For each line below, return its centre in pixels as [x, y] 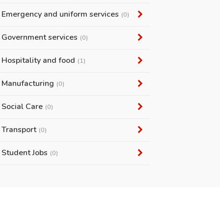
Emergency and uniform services [61, 14]
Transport [20, 130]
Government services [40, 37]
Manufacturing [28, 83]
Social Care [23, 107]
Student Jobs [25, 153]
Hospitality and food [39, 60]
